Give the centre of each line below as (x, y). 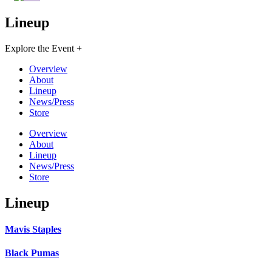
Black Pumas (32, 253)
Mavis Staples (33, 229)
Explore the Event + (43, 48)
